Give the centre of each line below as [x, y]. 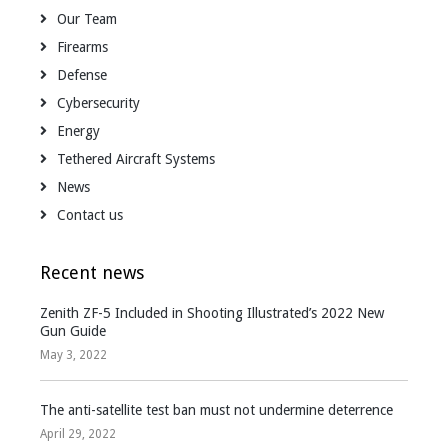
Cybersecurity [98, 103]
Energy [78, 131]
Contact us [90, 215]
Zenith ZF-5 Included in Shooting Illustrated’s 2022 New [212, 313]
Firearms [82, 47]
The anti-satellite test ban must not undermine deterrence [216, 410]
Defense [82, 75]
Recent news [92, 273]
